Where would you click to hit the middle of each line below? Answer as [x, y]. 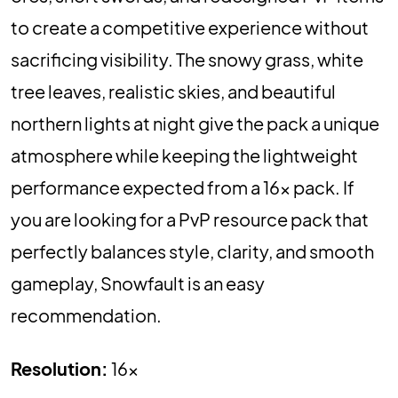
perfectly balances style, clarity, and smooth [192, 251]
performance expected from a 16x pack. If [183, 187]
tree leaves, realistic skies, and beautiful [173, 92]
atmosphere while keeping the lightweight [184, 155]
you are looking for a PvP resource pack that [190, 219]
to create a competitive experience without [190, 28]
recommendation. [86, 315]
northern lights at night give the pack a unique [195, 123]
